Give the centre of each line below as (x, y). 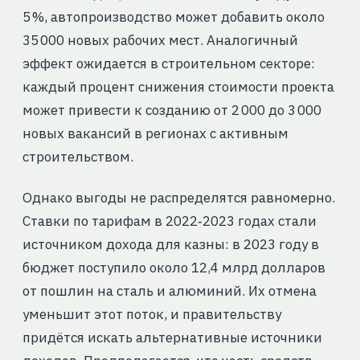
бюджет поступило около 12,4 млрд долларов (174, 268)
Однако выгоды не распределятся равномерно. (178, 198)
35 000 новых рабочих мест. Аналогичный (160, 41)
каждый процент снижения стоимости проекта (178, 87)
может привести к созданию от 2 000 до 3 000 (172, 110)
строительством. (78, 157)
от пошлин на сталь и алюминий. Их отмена (169, 291)
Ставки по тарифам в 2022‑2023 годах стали (169, 221)
